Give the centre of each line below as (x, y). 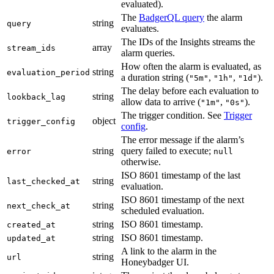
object (104, 120)
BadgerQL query (172, 17)
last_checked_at (43, 181)
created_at (31, 224)
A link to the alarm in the (169, 251)
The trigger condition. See (172, 115)
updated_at (31, 238)
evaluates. (140, 28)
